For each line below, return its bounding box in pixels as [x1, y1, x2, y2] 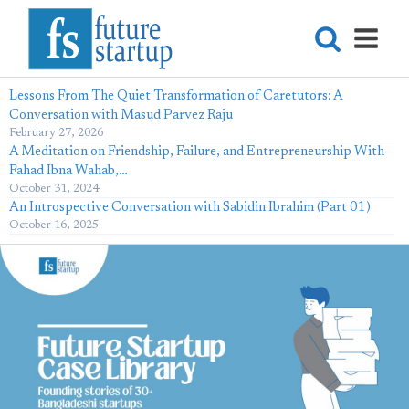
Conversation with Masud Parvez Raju [9, 109, 233, 122]
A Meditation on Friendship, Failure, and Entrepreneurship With [9, 145, 384, 159]
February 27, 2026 [9, 127, 103, 139]
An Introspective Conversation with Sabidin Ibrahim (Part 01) [9, 201, 371, 215]
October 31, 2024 [9, 183, 99, 194]
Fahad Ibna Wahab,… [9, 164, 128, 178]
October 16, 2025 [9, 219, 99, 231]
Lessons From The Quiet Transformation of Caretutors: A [9, 89, 342, 103]
